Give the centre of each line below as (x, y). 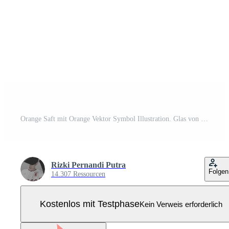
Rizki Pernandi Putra (88, 165)
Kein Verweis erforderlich (181, 204)
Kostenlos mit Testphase (89, 204)
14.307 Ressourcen (78, 174)
